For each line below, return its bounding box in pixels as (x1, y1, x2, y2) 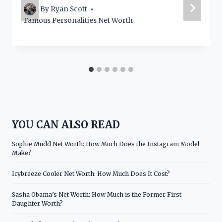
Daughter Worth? (12, 199, 63, 207)
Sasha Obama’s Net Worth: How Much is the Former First (12, 190, 181, 198)
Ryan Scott (51, 5, 88, 14)
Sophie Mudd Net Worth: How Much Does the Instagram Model (12, 140, 199, 148)
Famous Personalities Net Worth (24, 16, 133, 25)
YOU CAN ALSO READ (12, 118, 120, 131)
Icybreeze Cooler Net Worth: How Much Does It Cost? (12, 169, 170, 177)
